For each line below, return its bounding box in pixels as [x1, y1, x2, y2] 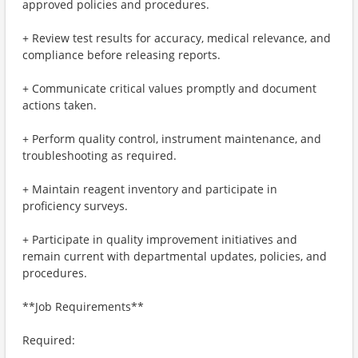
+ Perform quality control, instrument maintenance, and [22, 131, 321, 146]
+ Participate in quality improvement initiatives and [22, 232, 297, 247]
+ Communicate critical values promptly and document [22, 81, 316, 96]
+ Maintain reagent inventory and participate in [22, 181, 277, 197]
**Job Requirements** [22, 299, 144, 314]
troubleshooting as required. [22, 148, 177, 163]
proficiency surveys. [22, 198, 128, 213]
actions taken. [22, 97, 97, 113]
